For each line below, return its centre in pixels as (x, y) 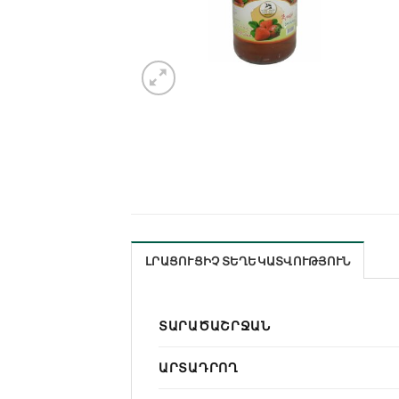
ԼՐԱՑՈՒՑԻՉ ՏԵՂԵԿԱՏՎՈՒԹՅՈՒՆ (248, 261)
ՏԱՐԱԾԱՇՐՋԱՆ (215, 325)
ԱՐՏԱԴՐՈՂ (199, 367)
